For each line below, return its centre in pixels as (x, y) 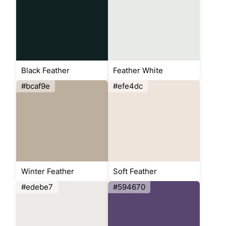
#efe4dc (128, 86)
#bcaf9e (36, 86)
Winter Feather (48, 171)
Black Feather (45, 70)
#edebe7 (37, 187)
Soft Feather (135, 171)
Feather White (138, 70)
